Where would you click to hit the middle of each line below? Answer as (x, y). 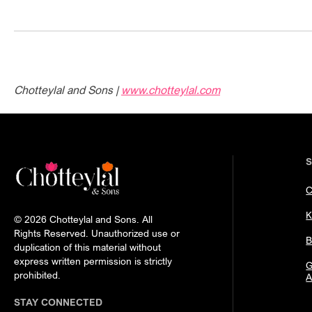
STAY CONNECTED (58, 302)
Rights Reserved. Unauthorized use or (97, 233)
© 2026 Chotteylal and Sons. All (83, 219)
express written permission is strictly (93, 261)
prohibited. (37, 275)
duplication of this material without (87, 247)
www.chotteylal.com (171, 90)
